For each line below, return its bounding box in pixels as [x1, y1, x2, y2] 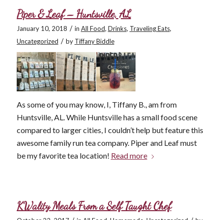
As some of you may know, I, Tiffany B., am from [16, 100, 177, 110]
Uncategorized [16, 37, 58, 46]
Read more [110, 151, 147, 161]
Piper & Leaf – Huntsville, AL [16, 8, 131, 21]
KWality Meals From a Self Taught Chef [16, 199, 171, 212]
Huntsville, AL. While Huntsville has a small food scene [16, 112, 197, 122]
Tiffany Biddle [74, 37, 114, 46]
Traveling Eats [129, 25, 170, 33]
